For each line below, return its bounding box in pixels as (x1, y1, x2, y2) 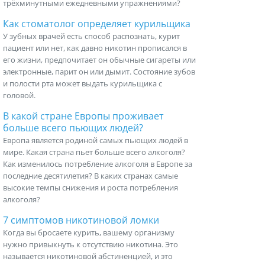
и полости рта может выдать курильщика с (3, 78, 162, 89)
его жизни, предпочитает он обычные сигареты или (3, 54, 196, 65)
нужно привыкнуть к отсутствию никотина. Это (3, 239, 178, 250)
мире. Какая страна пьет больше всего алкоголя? (3, 147, 185, 157)
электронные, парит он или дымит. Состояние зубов (3, 66, 195, 77)
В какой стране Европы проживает (3, 109, 164, 122)
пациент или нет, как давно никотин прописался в (3, 43, 187, 53)
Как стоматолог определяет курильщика (3, 17, 190, 30)
